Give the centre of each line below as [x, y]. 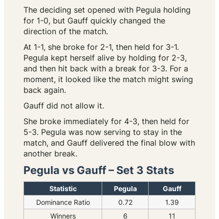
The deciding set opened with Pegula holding [107, 10]
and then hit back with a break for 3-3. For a [106, 69]
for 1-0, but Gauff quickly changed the [94, 21]
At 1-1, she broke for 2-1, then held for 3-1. [101, 47]
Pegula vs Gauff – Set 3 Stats [99, 170]
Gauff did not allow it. [64, 106]
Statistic [63, 189]
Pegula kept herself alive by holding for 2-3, [105, 58]
